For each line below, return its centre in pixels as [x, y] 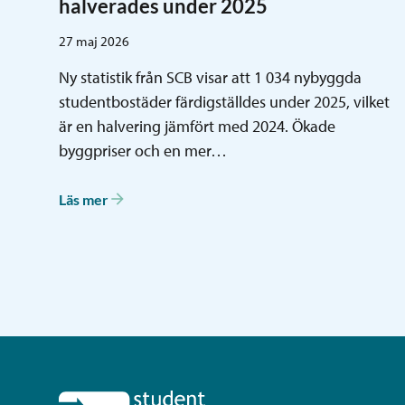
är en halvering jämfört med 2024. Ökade [197, 127]
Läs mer [84, 199]
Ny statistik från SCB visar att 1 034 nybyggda [210, 78]
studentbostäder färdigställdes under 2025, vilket [224, 102]
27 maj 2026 [94, 42]
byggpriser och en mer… [143, 151]
